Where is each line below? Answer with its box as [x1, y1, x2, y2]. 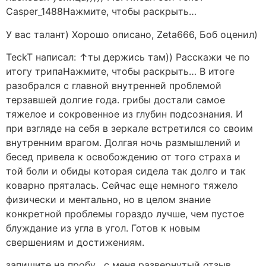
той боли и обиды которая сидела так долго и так [6, 164, 246, 177]
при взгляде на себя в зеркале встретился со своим [6, 122, 253, 134]
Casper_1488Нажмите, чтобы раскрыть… [6, 5, 197, 18]
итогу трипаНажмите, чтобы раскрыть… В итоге [6, 65, 235, 77]
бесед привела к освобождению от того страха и [6, 150, 240, 163]
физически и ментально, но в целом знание [6, 193, 211, 205]
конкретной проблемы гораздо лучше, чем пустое [6, 207, 244, 220]
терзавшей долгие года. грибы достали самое [6, 93, 225, 106]
